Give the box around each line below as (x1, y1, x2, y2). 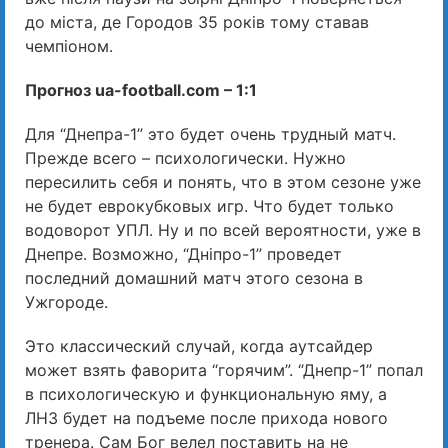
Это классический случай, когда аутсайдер (25, 335, 373, 356)
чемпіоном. (25, 35, 113, 56)
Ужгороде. (25, 291, 108, 312)
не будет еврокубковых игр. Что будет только (25, 195, 394, 216)
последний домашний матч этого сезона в (25, 267, 363, 288)
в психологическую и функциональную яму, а (25, 383, 387, 404)
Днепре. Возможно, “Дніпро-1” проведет (25, 243, 342, 264)
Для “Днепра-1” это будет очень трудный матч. (25, 123, 396, 144)
